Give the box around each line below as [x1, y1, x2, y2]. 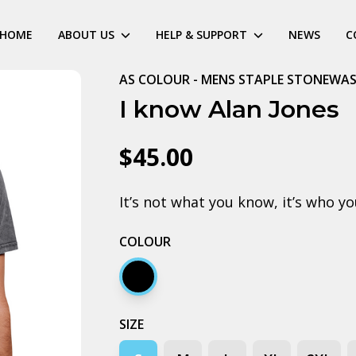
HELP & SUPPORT [156, 27, 247, 42]
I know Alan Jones [119, 95, 340, 124]
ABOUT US [58, 27, 114, 42]
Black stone [131, 277, 211, 296]
